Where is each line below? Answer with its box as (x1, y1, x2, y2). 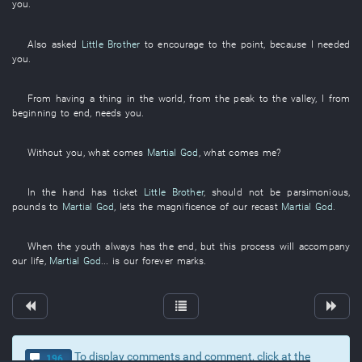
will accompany (280, 240, 351, 253)
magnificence (157, 200, 217, 213)
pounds (12, 200, 46, 213)
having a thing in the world (55, 91, 183, 104)
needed (318, 37, 350, 50)
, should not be (203, 186, 288, 199)
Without (27, 145, 63, 158)
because (270, 37, 307, 50)
